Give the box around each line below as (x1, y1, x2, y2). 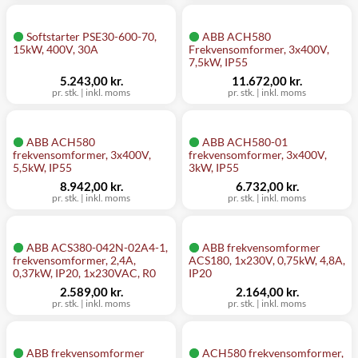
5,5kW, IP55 (13, 161, 72, 174)
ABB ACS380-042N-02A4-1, (26, 241, 168, 254)
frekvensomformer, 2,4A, (13, 253, 136, 267)
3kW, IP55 (189, 161, 239, 174)
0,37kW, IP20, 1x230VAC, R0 (13, 266, 156, 280)
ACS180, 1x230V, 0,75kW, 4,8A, (189, 253, 345, 267)
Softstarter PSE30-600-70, (26, 30, 157, 43)
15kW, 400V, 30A (13, 42, 98, 56)
